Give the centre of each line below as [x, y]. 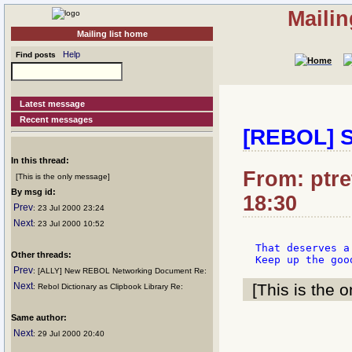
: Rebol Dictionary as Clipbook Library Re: [108, 286]
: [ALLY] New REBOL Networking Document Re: [120, 271]
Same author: [39, 317]
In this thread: [40, 160]
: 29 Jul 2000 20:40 [69, 334]
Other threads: [41, 255]
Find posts [33, 55]
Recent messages [57, 119]
